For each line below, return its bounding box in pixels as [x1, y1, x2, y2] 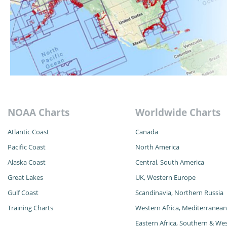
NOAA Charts [8, 106, 69, 120]
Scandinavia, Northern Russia [135, 188, 223, 198]
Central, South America [135, 158, 204, 167]
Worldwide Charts [135, 106, 220, 120]
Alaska [8, 158, 28, 167]
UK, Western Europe [135, 173, 196, 182]
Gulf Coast [8, 188, 39, 198]
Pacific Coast [8, 142, 46, 152]
